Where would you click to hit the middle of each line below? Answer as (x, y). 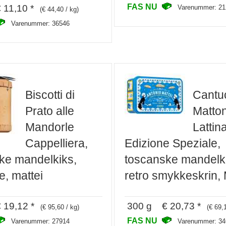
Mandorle (49, 127)
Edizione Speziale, (173, 143)
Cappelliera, (56, 143)
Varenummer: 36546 (40, 23)
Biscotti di (50, 95)
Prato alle (49, 111)
